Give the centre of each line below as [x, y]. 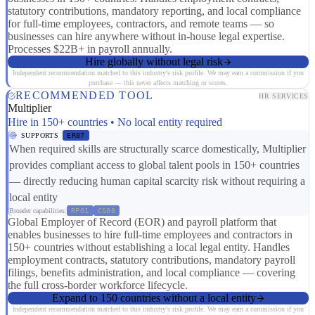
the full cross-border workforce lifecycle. [98, 285]
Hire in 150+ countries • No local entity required [115, 122]
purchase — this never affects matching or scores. [158, 83]
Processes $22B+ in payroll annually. [90, 49]
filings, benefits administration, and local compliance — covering [152, 273]
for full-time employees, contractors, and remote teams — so [141, 24]
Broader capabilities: [38, 211]
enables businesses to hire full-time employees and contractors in [150, 235]
